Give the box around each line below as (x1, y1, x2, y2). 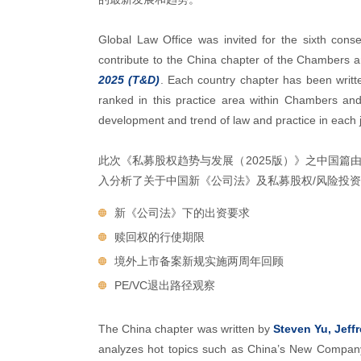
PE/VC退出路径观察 (114, 279, 215, 292)
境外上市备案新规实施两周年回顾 (114, 255, 284, 268)
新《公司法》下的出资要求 (114, 206, 250, 219)
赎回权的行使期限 (114, 230, 205, 243)
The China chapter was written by (98, 322, 274, 335)
